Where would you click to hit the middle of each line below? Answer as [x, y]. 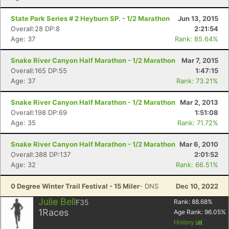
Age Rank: [189, 212]
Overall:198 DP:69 [39, 112]
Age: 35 [23, 123]
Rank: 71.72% [198, 123]
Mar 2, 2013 [199, 102]
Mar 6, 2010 [199, 144]
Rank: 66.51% [197, 165]
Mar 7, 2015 [200, 60]
